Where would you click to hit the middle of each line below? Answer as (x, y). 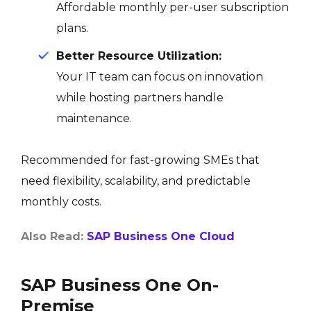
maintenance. (94, 118)
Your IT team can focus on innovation (160, 76)
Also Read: (52, 236)
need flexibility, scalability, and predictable (136, 180)
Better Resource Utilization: (141, 56)
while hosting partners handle (140, 97)
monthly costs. (61, 201)
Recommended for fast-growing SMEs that (140, 160)
